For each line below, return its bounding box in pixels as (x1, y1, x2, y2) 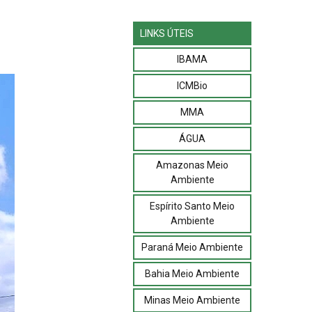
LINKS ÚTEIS (140, 27, 194, 39)
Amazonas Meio (156, 159, 228, 171)
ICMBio (177, 79, 208, 91)
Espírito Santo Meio (150, 200, 235, 212)
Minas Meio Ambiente (144, 294, 240, 306)
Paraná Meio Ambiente (141, 241, 243, 253)
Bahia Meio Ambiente (145, 267, 240, 279)
